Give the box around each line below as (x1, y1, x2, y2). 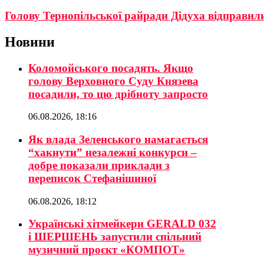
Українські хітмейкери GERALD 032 (28, 217, 216, 230)
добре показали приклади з (28, 159, 170, 171)
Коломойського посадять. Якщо (28, 61, 193, 74)
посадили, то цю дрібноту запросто (28, 87, 208, 100)
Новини (5, 34, 55, 49)
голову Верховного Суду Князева (28, 74, 199, 87)
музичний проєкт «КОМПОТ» (28, 243, 185, 256)
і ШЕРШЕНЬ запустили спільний (28, 230, 202, 243)
